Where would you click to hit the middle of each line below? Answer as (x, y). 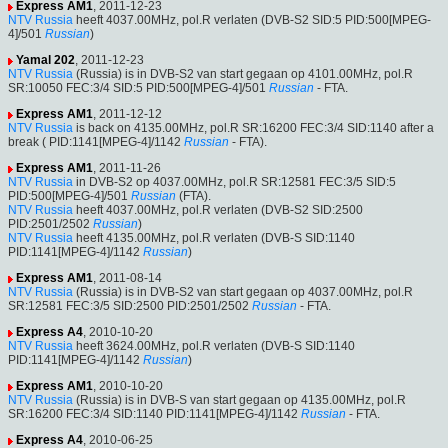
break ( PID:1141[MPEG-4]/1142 (94, 142)
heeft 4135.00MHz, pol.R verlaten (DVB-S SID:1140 (214, 238)
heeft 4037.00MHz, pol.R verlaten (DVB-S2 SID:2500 (218, 210)
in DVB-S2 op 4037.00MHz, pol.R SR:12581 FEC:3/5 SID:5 (234, 182)
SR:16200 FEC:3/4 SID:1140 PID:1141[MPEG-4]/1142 (153, 414)
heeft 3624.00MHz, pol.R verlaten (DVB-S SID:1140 (214, 346)
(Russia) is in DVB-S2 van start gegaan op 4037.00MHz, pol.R (243, 292)
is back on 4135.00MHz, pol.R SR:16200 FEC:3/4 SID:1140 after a (253, 128)
